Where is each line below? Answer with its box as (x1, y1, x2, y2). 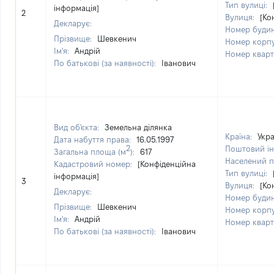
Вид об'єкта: (54, 123, 102, 131)
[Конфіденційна (138, 160, 196, 168)
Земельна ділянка (105, 123, 172, 131)
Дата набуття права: (54, 135, 133, 144)
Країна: (225, 132, 254, 141)
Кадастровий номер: (54, 160, 135, 168)
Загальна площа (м (54, 147, 126, 156)
